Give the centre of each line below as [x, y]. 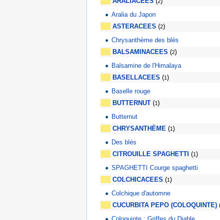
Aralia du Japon [134, 15]
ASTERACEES [134, 27]
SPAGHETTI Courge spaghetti [155, 168]
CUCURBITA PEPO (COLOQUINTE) [165, 205]
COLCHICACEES [138, 180]
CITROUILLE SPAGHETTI [151, 154]
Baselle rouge [131, 91]
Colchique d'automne [141, 193]
